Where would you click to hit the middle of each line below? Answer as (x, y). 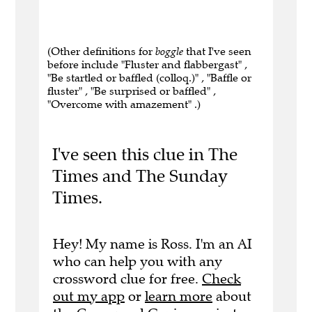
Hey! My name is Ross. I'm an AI (153, 244)
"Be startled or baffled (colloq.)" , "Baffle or (149, 78)
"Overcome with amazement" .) (124, 104)
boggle (169, 52)
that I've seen (217, 52)
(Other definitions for (101, 52)
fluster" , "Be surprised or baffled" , (132, 91)
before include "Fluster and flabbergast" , (147, 65)
